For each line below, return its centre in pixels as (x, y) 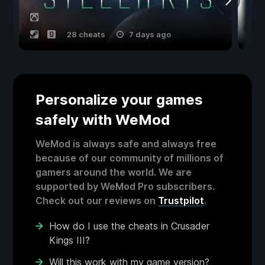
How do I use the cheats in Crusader (129, 226)
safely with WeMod (103, 119)
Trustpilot (181, 200)
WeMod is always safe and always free (126, 143)
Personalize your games (119, 99)
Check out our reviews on (97, 200)
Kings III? (70, 240)
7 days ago (150, 34)
